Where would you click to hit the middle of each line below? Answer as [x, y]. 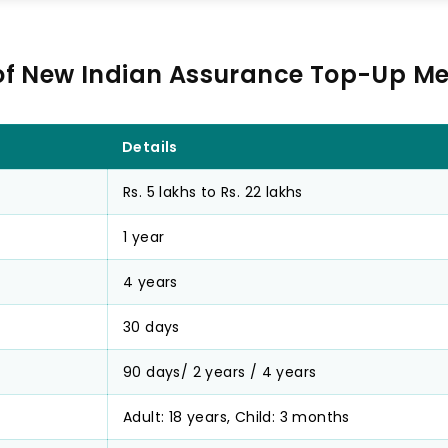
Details [150, 147]
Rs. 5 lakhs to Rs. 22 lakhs [213, 192]
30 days [151, 327]
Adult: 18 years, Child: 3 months [236, 417]
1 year [144, 237]
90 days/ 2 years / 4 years [220, 372]
